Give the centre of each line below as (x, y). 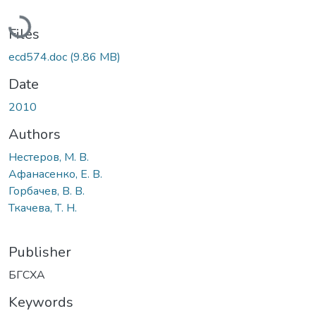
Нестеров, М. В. (49, 157)
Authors (35, 134)
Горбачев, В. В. (47, 191)
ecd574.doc (39, 57)
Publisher (40, 252)
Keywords (41, 302)
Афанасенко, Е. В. (55, 174)
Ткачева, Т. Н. (43, 208)
